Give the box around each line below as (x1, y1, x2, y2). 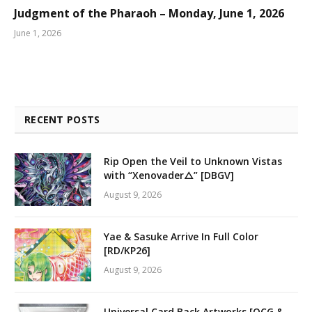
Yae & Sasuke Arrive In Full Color (104, 229, 258, 243)
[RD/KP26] (104, 243, 150, 257)
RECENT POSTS (24, 112, 100, 126)
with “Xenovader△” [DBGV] (104, 168, 234, 182)
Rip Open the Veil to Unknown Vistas (104, 154, 282, 168)
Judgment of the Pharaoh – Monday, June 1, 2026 (14, 5, 284, 21)
